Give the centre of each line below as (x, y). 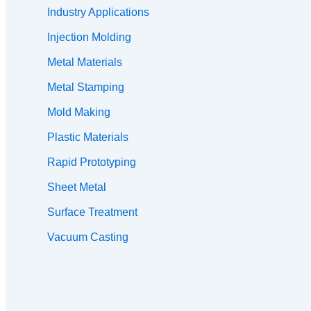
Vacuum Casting (88, 237)
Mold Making (79, 112)
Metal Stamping (86, 87)
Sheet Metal (77, 187)
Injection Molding (89, 37)
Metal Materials (85, 62)
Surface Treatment (92, 212)
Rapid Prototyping (92, 162)
